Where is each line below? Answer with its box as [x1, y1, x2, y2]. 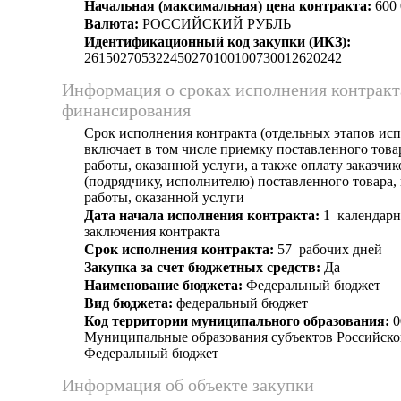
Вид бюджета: [84, 295, 173, 311]
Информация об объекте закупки [62, 375, 314, 395]
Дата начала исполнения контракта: [84, 208, 320, 223]
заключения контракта [84, 224, 220, 239]
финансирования [62, 100, 191, 120]
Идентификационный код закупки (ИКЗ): [84, 34, 351, 49]
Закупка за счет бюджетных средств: [84, 260, 320, 275]
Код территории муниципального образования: [84, 313, 389, 328]
